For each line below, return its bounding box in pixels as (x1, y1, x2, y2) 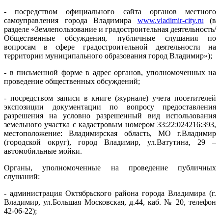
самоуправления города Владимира (4, 16, 137, 25)
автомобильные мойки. (4, 146, 82, 155)
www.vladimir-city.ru (137, 16, 204, 25)
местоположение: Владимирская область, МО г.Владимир (4, 129, 216, 137)
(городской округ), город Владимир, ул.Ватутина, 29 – (4, 137, 216, 146)
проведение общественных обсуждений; (4, 77, 140, 85)
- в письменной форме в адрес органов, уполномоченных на (4, 68, 216, 77)
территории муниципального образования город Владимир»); (4, 51, 212, 60)
